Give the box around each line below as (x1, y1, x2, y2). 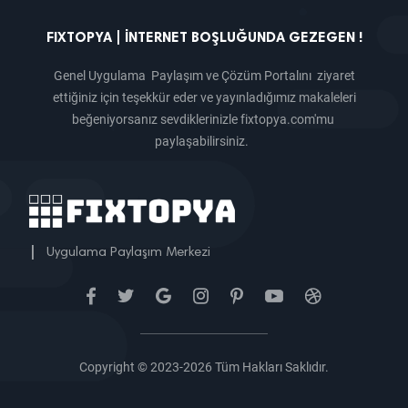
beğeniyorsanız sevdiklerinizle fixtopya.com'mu (71, 112, 337, 127)
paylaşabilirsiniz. (154, 134, 254, 148)
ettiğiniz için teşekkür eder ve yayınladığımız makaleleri (52, 90, 356, 105)
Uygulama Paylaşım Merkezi (46, 245, 211, 260)
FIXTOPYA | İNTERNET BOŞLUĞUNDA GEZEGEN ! (46, 29, 362, 46)
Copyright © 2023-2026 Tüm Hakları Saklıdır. (79, 360, 329, 374)
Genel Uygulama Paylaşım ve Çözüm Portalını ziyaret (53, 68, 355, 83)
